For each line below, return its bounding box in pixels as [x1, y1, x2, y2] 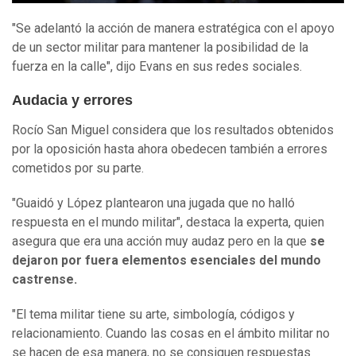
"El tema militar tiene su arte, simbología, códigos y [12, 307, 295, 323]
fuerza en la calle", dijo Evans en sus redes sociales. [12, 59, 302, 75]
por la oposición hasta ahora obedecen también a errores [12, 141, 327, 157]
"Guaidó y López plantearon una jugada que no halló [12, 195, 295, 211]
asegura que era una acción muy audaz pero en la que [12, 234, 310, 250]
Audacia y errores [12, 92, 133, 109]
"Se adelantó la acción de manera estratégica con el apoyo [12, 21, 335, 37]
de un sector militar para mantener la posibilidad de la [12, 40, 308, 56]
